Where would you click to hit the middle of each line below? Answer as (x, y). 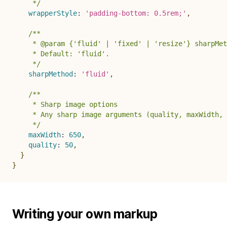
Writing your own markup (85, 214)
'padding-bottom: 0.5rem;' (136, 13)
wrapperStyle (53, 13)
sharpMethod (51, 74)
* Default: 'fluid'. (61, 53)
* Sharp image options (65, 104)
